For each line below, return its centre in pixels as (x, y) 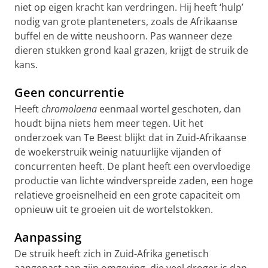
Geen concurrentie (69, 92)
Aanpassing (48, 237)
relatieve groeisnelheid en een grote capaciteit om (127, 195)
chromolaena (69, 109)
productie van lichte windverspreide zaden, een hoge (134, 181)
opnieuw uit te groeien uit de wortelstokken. (114, 209)
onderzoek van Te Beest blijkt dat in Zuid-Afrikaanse (130, 138)
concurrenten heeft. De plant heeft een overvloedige (133, 166)
